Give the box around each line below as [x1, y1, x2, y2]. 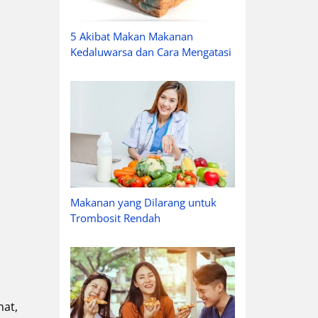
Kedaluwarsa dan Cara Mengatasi [70, 44, 231, 59]
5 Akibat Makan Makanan [70, 28, 193, 43]
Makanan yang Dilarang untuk [70, 195, 216, 210]
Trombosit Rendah [70, 211, 160, 226]
